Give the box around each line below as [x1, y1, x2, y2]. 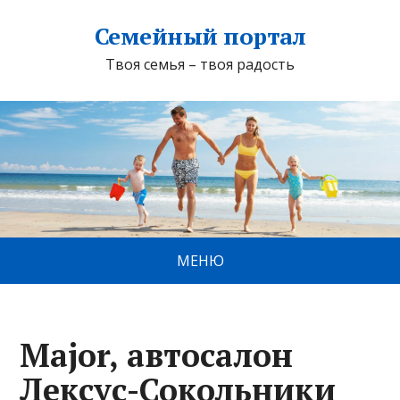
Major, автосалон [20, 334, 294, 377]
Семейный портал [94, 21, 306, 51]
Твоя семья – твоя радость [105, 54, 295, 74]
